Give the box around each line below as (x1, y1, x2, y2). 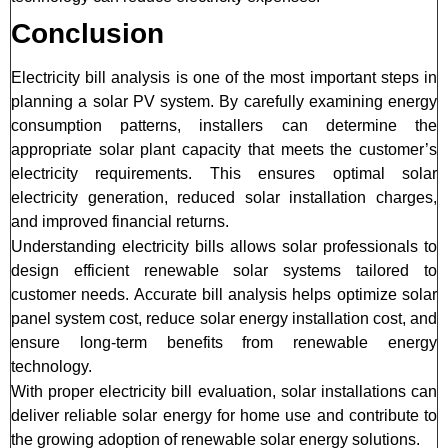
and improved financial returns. (11, 213, 229, 231)
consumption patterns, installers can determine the (11, 117, 437, 135)
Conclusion (11, 18, 164, 50)
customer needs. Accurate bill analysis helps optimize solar (11, 286, 437, 304)
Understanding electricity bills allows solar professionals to (11, 238, 437, 256)
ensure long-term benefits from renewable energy (11, 334, 437, 352)
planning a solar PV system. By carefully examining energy (11, 93, 437, 111)
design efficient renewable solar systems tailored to (11, 262, 437, 280)
